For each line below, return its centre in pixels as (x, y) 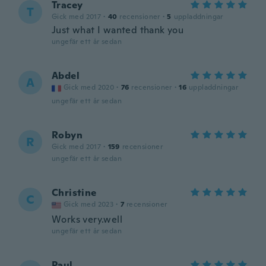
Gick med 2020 (89, 87)
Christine (74, 193)
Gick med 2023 (89, 204)
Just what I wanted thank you (118, 30)
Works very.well (87, 219)
